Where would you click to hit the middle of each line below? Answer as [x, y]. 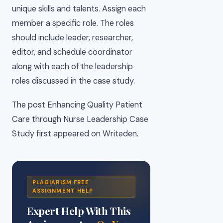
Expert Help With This [79, 211]
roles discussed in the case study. [73, 81]
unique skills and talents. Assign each [79, 8]
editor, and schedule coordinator [72, 52]
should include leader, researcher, [72, 37]
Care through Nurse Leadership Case [80, 119]
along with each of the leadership [72, 66]
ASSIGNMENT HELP [63, 191]
